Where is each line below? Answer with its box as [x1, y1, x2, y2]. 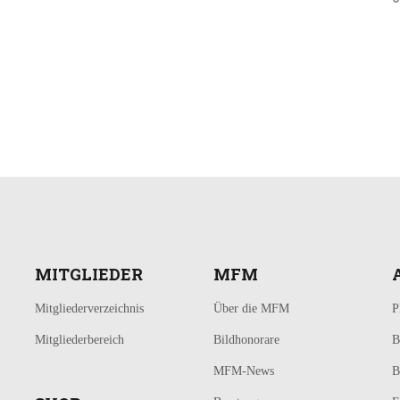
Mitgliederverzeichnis [35, 301, 144, 315]
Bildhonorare [213, 332, 279, 346]
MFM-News [213, 363, 274, 378]
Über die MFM [213, 301, 289, 315]
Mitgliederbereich [35, 332, 124, 346]
